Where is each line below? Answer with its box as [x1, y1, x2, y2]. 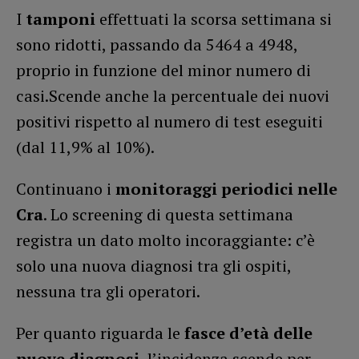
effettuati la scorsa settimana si [99, 7, 332, 30]
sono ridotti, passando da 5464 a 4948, [16, 33, 297, 55]
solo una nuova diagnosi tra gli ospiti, [16, 254, 291, 276]
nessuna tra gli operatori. [16, 280, 200, 302]
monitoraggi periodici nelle [115, 177, 337, 200]
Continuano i [16, 177, 115, 200]
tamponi [26, 7, 99, 30]
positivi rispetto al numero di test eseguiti [16, 110, 323, 132]
